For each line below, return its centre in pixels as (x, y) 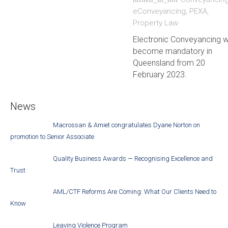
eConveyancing (159, 11)
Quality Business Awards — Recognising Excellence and (133, 158)
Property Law (155, 23)
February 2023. (160, 75)
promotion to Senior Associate (52, 137)
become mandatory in (172, 51)
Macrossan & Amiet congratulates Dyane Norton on (127, 125)
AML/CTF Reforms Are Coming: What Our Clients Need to (135, 192)
